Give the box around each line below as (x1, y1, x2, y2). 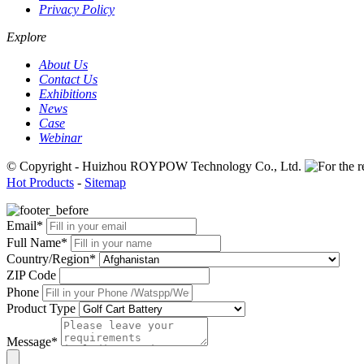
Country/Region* (6, 251, 96, 266)
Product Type (6, 301, 76, 315)
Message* (6, 334, 58, 349)
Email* (6, 218, 43, 232)
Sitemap (84, 175, 126, 189)
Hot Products (6, 175, 74, 189)
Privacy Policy (39, 2, 115, 16)
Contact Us (39, 71, 97, 86)
